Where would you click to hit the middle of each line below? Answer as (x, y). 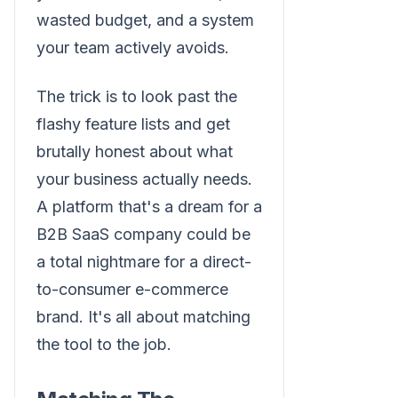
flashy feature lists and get (133, 124)
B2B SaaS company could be (143, 235)
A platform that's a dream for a (149, 207)
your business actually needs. (144, 179)
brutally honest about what (135, 152)
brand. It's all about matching (143, 317)
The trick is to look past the (137, 97)
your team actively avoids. (133, 48)
